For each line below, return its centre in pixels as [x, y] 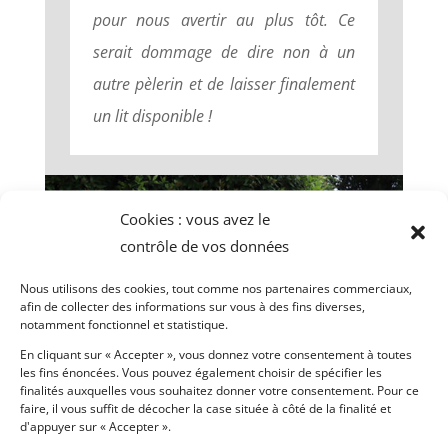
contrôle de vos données [204, 245]
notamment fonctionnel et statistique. [124, 323]
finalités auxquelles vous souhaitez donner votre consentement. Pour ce [219, 389]
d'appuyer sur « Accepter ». [95, 425]
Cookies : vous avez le [195, 218]
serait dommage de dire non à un [224, 51]
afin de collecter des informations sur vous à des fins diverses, [192, 305]
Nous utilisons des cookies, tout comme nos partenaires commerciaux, [216, 287]
